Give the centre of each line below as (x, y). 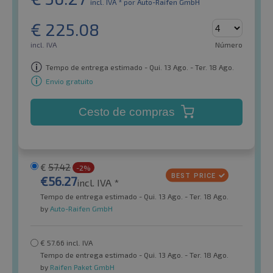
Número (229, 45)
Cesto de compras (128, 112)
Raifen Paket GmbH (81, 267)
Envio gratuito (69, 81)
